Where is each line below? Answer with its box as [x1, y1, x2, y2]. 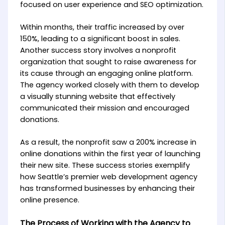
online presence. [20, 194, 79, 205]
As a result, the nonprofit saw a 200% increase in [20, 137, 196, 147]
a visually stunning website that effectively [20, 91, 175, 102]
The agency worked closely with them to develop [20, 80, 199, 90]
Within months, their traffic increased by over [20, 22, 184, 33]
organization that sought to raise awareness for [20, 57, 196, 67]
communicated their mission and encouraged [20, 103, 189, 114]
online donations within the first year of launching [20, 148, 200, 159]
